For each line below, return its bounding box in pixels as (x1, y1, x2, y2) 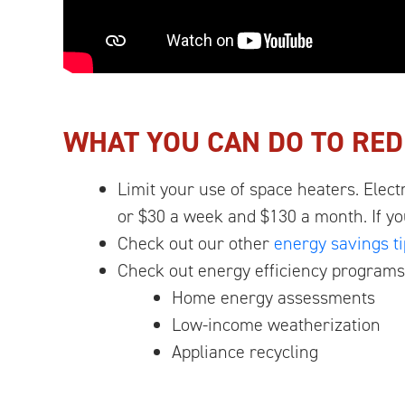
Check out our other (118, 231, 274, 255)
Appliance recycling (172, 339, 318, 363)
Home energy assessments (172, 285, 375, 309)
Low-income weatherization (172, 312, 381, 336)
